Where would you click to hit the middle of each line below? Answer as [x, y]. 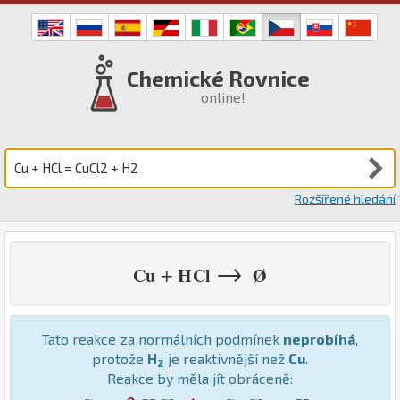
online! [223, 97]
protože [120, 358]
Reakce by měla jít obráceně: [200, 378]
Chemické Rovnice [218, 79]
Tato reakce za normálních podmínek [162, 338]
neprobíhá [319, 338]
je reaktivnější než [226, 358]
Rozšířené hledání [345, 198]
